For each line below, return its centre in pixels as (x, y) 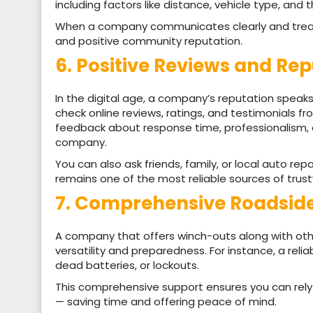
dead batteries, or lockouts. (127, 265)
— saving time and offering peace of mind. (166, 301)
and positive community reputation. (149, 41)
